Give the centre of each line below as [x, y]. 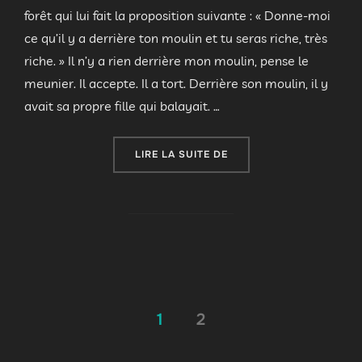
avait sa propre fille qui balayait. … [122, 106]
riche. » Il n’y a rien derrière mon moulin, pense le [166, 61]
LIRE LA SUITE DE [181, 155]
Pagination [82, 320]
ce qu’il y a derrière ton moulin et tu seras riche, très [176, 38]
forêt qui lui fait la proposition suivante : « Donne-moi [177, 16]
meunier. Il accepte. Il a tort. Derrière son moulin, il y [176, 84]
